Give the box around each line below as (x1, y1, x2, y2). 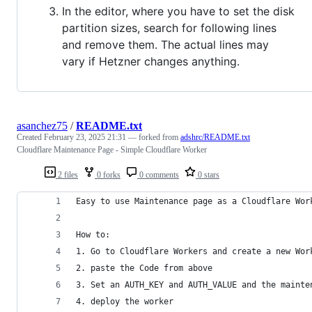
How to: (76, 229, 110, 240)
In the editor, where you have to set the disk (62, 3, 295, 18)
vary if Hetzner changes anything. (62, 54, 240, 68)
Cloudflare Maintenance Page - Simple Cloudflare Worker (17, 144, 207, 155)
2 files (56, 169, 78, 180)
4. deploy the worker (76, 296, 173, 306)
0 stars (196, 169, 219, 180)
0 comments (137, 169, 179, 180)
